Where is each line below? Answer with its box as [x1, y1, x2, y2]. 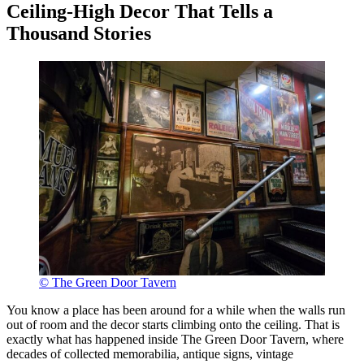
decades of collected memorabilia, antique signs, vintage [6, 346, 293, 361]
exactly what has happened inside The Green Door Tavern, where [6, 331, 344, 346]
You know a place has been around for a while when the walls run [6, 302, 345, 317]
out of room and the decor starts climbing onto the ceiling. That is [6, 317, 340, 331]
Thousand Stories [6, 22, 151, 44]
